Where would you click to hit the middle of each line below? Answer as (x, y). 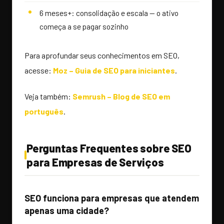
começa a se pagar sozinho (84, 26)
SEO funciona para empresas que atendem (112, 198)
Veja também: (48, 96)
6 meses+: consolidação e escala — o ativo (109, 13)
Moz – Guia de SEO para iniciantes (114, 70)
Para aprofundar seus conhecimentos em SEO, (102, 55)
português (44, 111)
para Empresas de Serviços (95, 162)
